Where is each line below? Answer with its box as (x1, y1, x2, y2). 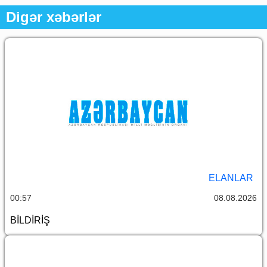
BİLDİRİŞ (10, 215, 50, 226)
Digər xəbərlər (6, 9, 101, 26)
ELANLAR (209, 173, 253, 184)
